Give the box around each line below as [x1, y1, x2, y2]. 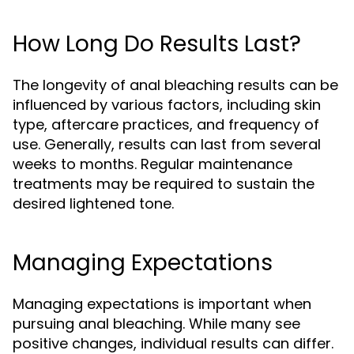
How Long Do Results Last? [13, 28, 301, 59]
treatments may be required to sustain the [13, 174, 314, 194]
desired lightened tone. [13, 194, 174, 213]
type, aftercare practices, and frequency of [13, 115, 319, 134]
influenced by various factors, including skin [13, 95, 321, 115]
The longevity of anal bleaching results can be [13, 75, 338, 95]
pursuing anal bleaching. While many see [13, 314, 300, 333]
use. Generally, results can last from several [13, 134, 321, 154]
